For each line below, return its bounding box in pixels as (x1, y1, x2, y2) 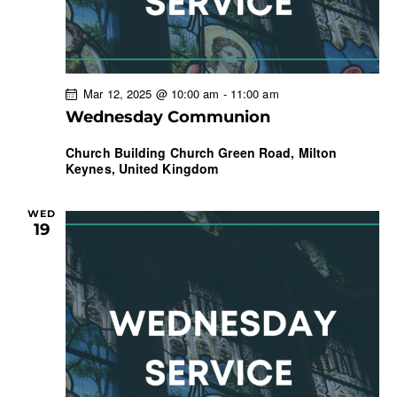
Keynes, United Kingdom (66, 160, 219, 178)
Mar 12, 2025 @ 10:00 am (83, 85, 220, 103)
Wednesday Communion (66, 107, 270, 128)
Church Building (66, 144, 170, 162)
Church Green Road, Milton (169, 144, 338, 162)
